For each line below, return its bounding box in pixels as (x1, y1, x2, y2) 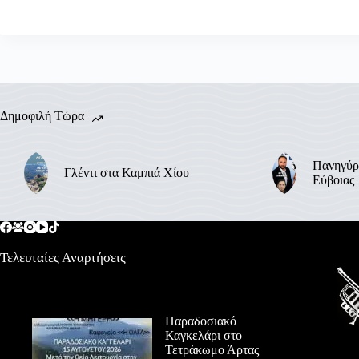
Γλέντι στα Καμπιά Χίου (64, 166, 189, 180)
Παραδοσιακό (165, 314, 236, 329)
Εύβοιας (312, 173, 354, 188)
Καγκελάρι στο (165, 329, 242, 343)
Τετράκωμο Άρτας (165, 343, 259, 357)
